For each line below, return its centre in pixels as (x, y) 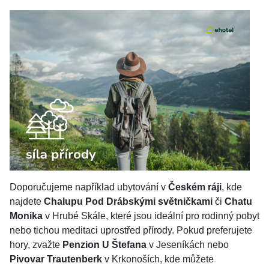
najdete (27, 201)
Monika (26, 216)
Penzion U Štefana (104, 245)
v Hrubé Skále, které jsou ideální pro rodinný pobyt (151, 216)
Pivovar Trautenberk (56, 259)
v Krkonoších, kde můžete (158, 259)
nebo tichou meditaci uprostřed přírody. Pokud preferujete (131, 230)
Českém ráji (195, 187)
